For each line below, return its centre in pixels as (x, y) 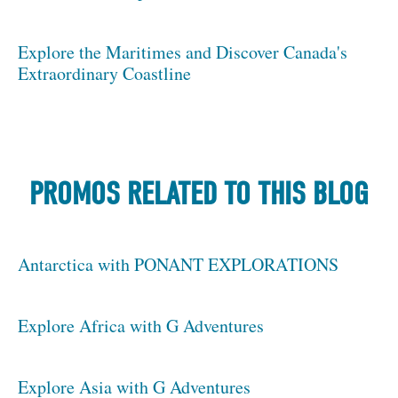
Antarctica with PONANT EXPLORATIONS (178, 265)
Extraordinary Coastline (104, 74)
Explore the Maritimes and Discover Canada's (183, 52)
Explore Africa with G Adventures (141, 326)
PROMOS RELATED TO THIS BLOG (199, 195)
